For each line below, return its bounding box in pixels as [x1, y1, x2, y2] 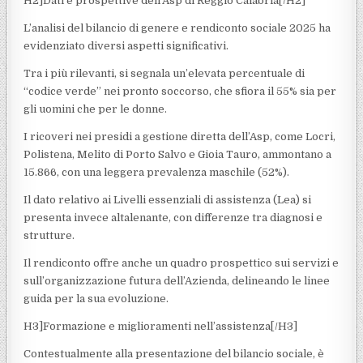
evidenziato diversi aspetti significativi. [23, 39, 229, 52]
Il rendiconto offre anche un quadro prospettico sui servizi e [23, 256, 340, 269]
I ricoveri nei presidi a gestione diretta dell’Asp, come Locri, [23, 130, 336, 143]
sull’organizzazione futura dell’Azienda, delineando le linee [23, 274, 331, 287]
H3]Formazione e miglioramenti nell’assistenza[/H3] [23, 319, 298, 332]
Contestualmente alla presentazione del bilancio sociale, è [23, 347, 325, 360]
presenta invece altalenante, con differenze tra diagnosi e [23, 211, 323, 224]
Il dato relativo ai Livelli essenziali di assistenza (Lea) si [23, 193, 312, 206]
